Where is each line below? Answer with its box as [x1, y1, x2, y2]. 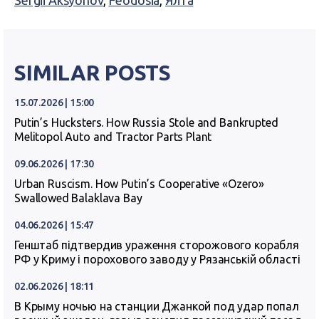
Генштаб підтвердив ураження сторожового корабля [14, 239, 299, 251]
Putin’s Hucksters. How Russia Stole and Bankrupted [14, 116, 278, 129]
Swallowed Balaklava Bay [14, 192, 142, 204]
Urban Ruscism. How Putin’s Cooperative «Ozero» [14, 177, 265, 190]
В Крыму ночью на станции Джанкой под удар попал [14, 300, 299, 313]
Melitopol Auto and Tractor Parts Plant [14, 130, 212, 143]
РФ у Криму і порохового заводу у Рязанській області [14, 253, 300, 266]
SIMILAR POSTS [14, 61, 172, 85]
